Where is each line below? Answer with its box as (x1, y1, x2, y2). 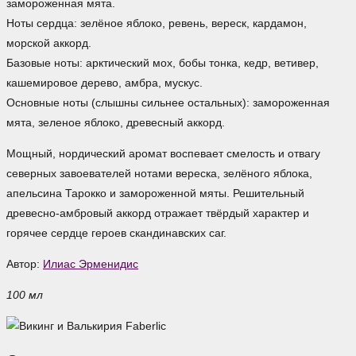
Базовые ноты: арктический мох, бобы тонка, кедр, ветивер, (6, 56, 319, 70)
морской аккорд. (6, 37, 91, 50)
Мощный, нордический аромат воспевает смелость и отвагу (6, 147, 320, 161)
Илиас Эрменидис (43, 257, 138, 271)
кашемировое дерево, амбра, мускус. (6, 76, 203, 90)
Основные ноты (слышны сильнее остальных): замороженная (6, 96, 330, 110)
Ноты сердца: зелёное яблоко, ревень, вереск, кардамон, (6, 17, 307, 30)
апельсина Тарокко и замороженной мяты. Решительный (6, 187, 304, 200)
